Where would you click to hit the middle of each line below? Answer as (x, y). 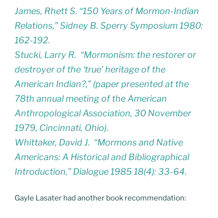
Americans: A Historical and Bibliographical (102, 157)
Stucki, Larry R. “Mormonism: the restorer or (105, 55)
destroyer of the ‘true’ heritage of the (90, 70)
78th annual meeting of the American (91, 99)
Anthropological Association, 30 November (103, 113)
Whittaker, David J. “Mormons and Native (99, 143)
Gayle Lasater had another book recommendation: (100, 198)
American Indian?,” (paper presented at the (102, 84)
